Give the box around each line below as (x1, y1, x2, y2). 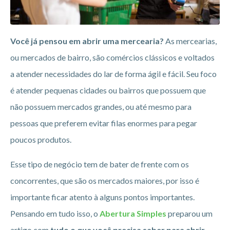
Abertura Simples (100, 208, 166, 219)
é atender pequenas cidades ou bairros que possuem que (10, 85, 206, 95)
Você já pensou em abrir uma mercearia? (10, 36, 164, 46)
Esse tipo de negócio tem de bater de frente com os (10, 159, 189, 169)
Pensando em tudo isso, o (10, 208, 100, 219)
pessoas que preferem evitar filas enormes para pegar (10, 118, 197, 128)
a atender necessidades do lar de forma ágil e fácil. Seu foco (10, 69, 217, 79)
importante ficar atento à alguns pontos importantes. (10, 192, 195, 202)
